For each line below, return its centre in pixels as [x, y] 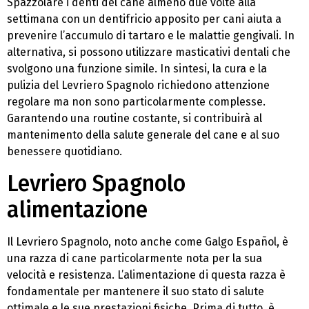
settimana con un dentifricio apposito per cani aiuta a [144, 19]
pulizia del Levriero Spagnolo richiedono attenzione [138, 86]
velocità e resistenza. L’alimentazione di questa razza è [146, 275]
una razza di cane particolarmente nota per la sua [134, 258]
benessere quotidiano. [64, 152]
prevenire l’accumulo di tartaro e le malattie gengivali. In [151, 36]
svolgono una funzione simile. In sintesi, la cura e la [137, 69]
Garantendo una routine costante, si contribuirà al [134, 119]
